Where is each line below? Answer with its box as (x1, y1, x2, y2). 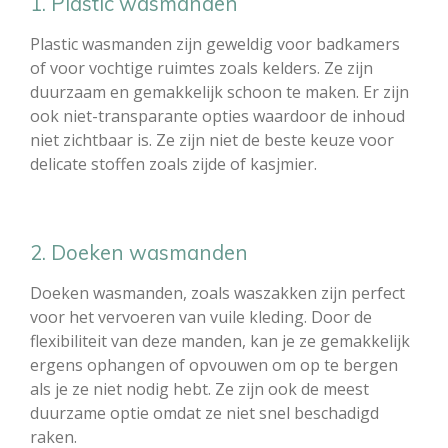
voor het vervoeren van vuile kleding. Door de (30, 305, 372, 328)
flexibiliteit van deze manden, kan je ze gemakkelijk (30, 329, 410, 352)
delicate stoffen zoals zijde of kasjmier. (30, 152, 317, 175)
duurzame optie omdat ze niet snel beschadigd (30, 401, 379, 424)
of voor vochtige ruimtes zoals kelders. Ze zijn (30, 56, 373, 79)
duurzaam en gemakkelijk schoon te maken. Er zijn (30, 80, 409, 103)
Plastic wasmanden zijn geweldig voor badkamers (30, 32, 400, 55)
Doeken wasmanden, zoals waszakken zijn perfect (30, 281, 405, 304)
